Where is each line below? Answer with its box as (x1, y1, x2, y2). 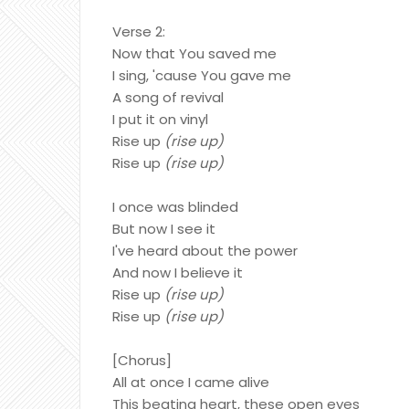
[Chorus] (112, 351, 172, 370)
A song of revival (112, 88, 224, 107)
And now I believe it (112, 263, 243, 282)
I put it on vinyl (112, 110, 208, 129)
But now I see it (112, 219, 215, 238)
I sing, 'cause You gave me (112, 66, 291, 85)
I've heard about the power (112, 241, 298, 260)
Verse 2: (112, 22, 165, 41)
